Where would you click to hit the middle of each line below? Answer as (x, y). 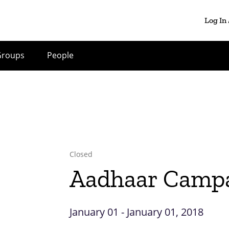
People (60, 55)
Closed (81, 154)
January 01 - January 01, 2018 (136, 212)
